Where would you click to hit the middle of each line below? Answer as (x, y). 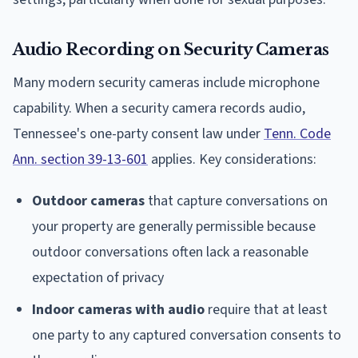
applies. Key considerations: (232, 159)
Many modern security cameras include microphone (166, 82)
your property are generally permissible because (174, 226)
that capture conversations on (236, 201)
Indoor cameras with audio (118, 309)
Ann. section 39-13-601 (80, 159)
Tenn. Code (297, 133)
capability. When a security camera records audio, (159, 108)
